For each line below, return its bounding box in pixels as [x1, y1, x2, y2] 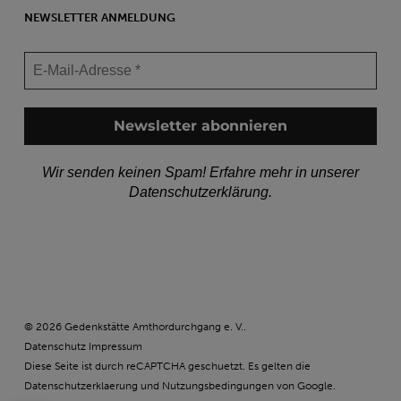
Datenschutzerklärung [128, 184, 269, 200]
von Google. [273, 380, 336, 392]
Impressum [88, 340, 142, 353]
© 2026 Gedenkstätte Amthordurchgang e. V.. [23, 320, 246, 333]
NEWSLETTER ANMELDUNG [23, 11, 175, 24]
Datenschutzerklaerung [23, 380, 138, 392]
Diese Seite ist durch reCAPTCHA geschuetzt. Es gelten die [23, 360, 311, 372]
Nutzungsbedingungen [161, 380, 274, 392]
